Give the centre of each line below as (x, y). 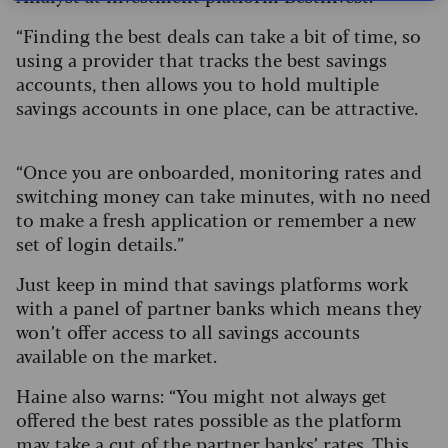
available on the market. (119, 355)
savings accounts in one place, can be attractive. (219, 107)
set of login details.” (100, 243)
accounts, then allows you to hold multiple (197, 83)
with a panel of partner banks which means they (219, 307)
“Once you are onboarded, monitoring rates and (219, 171)
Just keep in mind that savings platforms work (212, 283)
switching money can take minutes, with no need (223, 195)
